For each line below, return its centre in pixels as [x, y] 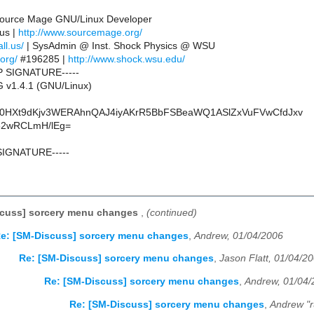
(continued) [172, 213]
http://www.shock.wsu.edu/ [127, 60]
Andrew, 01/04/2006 [239, 235]
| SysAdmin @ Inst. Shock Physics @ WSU [120, 46]
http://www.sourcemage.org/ [80, 33]
